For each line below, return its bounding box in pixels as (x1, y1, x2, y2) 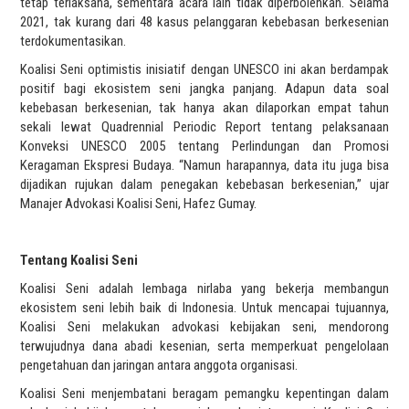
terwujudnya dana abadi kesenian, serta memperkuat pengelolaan (20, 337, 389, 354)
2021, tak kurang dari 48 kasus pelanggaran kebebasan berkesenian (20, 13, 389, 30)
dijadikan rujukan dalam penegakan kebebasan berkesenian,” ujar (20, 175, 389, 193)
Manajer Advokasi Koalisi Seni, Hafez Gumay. (20, 194, 257, 212)
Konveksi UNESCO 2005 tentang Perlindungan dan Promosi (20, 137, 389, 154)
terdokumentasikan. (20, 32, 127, 49)
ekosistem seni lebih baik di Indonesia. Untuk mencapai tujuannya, (20, 299, 389, 316)
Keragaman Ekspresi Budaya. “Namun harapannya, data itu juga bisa (20, 156, 389, 173)
